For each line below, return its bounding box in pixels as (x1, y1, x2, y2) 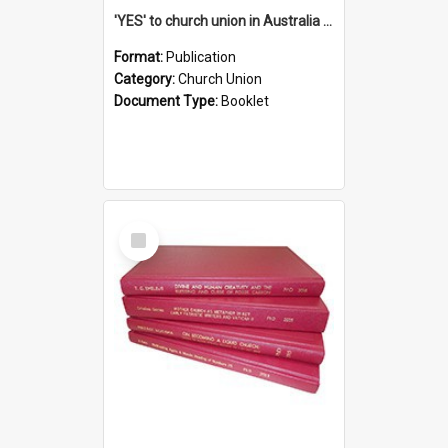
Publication (166, 48, 236, 65)
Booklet (221, 92, 269, 109)
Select (123, 219, 166, 238)
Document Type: (114, 92, 221, 109)
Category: (114, 70, 178, 87)
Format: (114, 48, 166, 65)
